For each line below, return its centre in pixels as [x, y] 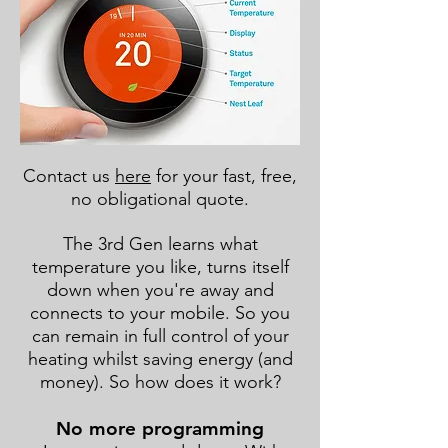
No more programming [160, 428]
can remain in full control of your [160, 336]
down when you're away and [160, 290]
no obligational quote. [160, 199]
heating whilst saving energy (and [160, 359]
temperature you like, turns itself [160, 267]
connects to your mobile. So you [160, 313]
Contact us [69, 176]
